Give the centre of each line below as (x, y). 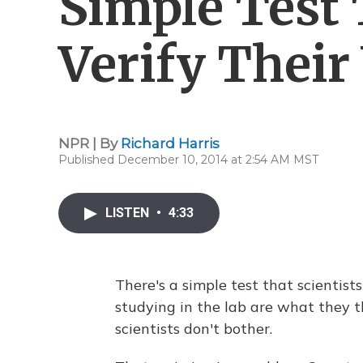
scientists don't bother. (194, 329)
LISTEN (129, 213)
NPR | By (90, 143)
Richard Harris (170, 143)
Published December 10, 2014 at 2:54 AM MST (188, 160)
